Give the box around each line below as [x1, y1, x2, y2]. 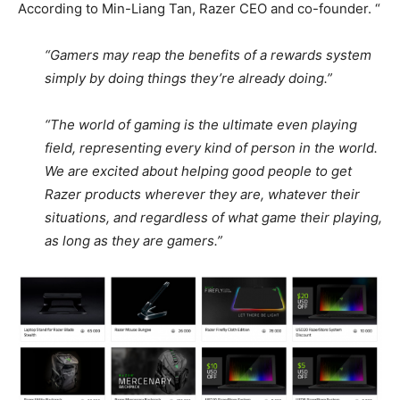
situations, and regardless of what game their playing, [45, 209, 382, 227]
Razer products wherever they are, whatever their [45, 186, 360, 204]
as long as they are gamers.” [45, 232, 222, 250]
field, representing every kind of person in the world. [45, 139, 378, 157]
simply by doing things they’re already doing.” [45, 70, 339, 87]
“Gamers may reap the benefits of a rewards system [45, 46, 371, 64]
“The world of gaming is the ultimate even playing [45, 116, 357, 134]
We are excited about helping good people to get [45, 162, 352, 180]
